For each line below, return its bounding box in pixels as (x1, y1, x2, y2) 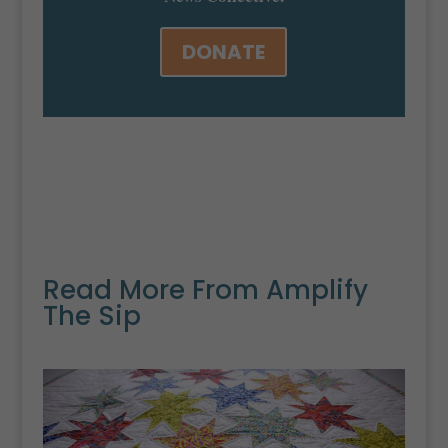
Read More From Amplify (42, 272, 368, 308)
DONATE (182, 38, 266, 66)
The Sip (42, 298, 141, 334)
